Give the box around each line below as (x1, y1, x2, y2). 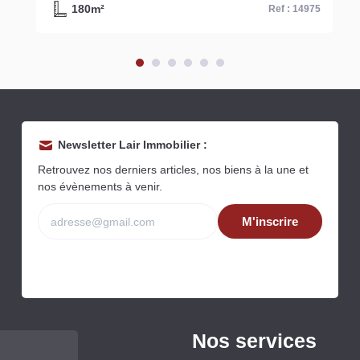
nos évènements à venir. (38, 180, 163, 194)
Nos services (192, 329, 317, 352)
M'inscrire (241, 215, 298, 229)
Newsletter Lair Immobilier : (58, 138, 208, 152)
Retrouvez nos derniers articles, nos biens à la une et (38, 163, 309, 177)
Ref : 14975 (268, 2, 321, 14)
